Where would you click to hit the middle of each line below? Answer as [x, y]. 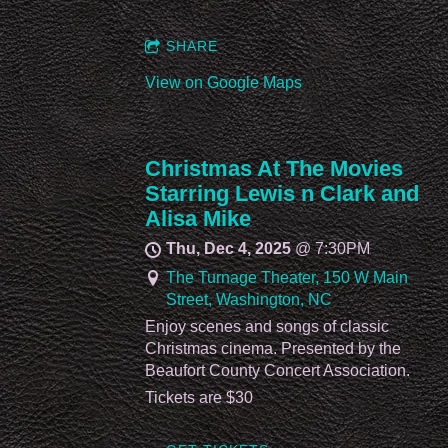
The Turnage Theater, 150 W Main [287, 277]
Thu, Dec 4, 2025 [229, 249]
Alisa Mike [198, 219]
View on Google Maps [223, 83]
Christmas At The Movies [274, 169]
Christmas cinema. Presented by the [273, 348]
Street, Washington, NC [249, 299]
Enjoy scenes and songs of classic [267, 326]
